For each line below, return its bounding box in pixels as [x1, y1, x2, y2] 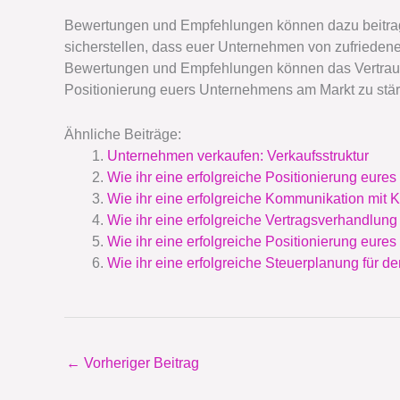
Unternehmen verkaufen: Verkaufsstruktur [107, 147, 369, 163]
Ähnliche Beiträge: [64, 126, 181, 142]
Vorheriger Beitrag [80, 354, 199, 371]
